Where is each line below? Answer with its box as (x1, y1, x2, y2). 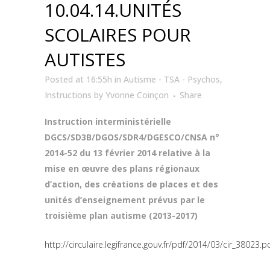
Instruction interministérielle (45, 116, 171, 127)
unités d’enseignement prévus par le (45, 194, 205, 206)
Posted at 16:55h (45, 74, 112, 85)
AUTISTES (45, 47, 125, 72)
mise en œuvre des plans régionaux (45, 163, 199, 174)
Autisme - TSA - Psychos (124, 74, 220, 85)
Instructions (45, 89, 92, 101)
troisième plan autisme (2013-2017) (45, 210, 198, 221)
